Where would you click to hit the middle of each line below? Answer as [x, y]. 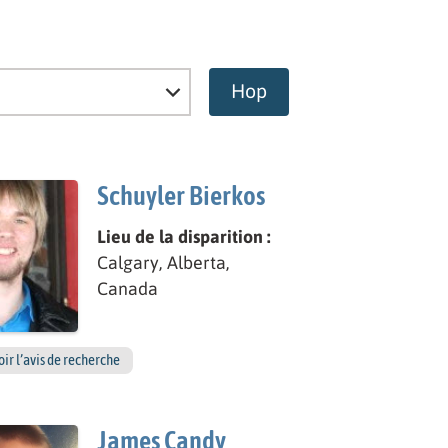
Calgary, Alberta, [164, 263]
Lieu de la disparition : [184, 237]
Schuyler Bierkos [181, 195]
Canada [128, 289]
